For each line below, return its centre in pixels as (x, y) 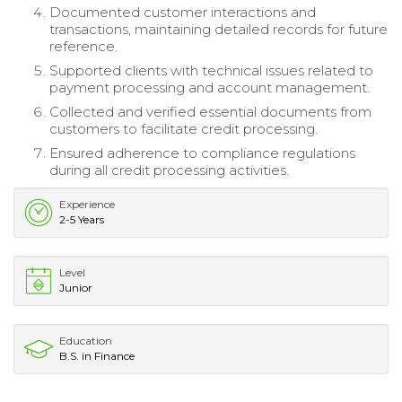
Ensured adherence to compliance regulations (202, 153)
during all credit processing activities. (169, 170)
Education (86, 340)
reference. (83, 46)
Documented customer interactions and (183, 12)
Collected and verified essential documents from (210, 111)
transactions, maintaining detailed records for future (218, 29)
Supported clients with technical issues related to (211, 70)
